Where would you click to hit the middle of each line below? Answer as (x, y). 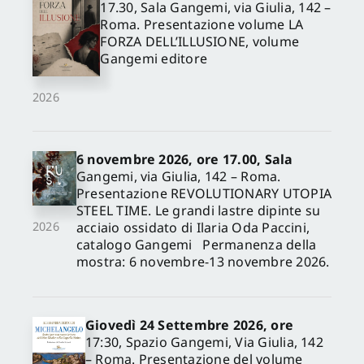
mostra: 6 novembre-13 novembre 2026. (203, 261)
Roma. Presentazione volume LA (202, 24)
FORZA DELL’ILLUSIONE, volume (200, 41)
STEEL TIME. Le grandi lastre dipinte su (198, 210)
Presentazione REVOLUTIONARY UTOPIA (204, 193)
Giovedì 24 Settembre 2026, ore (189, 325)
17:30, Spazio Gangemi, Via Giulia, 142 (204, 342)
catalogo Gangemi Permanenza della (196, 244)
